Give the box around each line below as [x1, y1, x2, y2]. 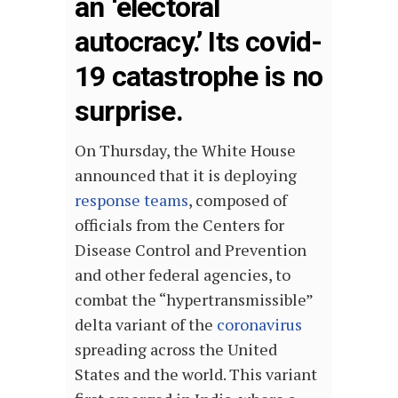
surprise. [75, 94, 183, 129]
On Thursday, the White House [75, 139, 296, 162]
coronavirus [217, 314, 302, 336]
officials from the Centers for [75, 214, 284, 236]
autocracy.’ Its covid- [75, 25, 322, 60]
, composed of [188, 189, 287, 211]
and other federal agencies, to [75, 264, 291, 286]
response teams [75, 189, 188, 211]
